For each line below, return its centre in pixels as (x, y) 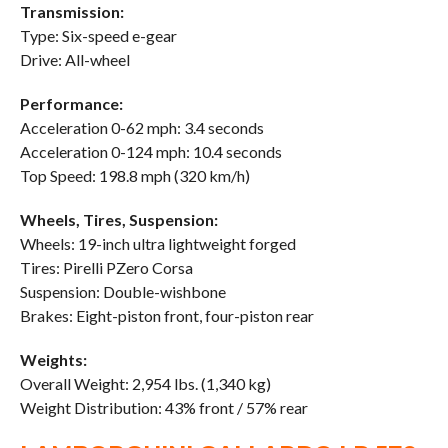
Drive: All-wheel (74, 59)
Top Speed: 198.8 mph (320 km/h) (134, 175)
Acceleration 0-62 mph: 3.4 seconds (141, 127)
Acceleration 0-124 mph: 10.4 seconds (150, 151)
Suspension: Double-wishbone (122, 291)
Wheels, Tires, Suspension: (118, 219)
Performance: (71, 103)
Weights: (53, 359)
